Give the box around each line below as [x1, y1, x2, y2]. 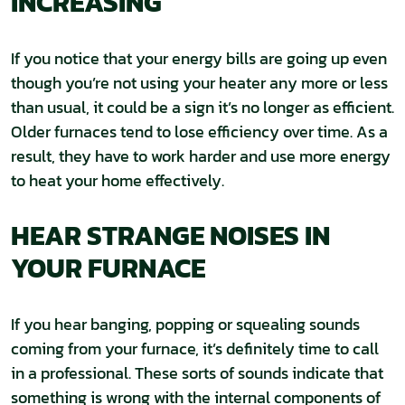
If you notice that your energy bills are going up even [11, 46, 387, 71]
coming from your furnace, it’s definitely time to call [11, 336, 379, 361]
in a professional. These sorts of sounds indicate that [11, 361, 383, 385]
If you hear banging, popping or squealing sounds [11, 312, 360, 336]
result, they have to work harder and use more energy [11, 144, 391, 168]
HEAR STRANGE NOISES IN [11, 215, 330, 256]
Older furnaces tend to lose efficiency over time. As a [11, 119, 388, 144]
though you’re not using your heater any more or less [11, 71, 388, 95]
